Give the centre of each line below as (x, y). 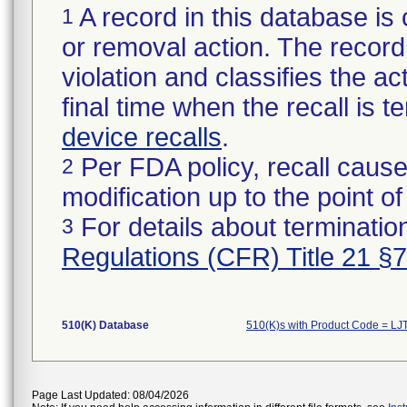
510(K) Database (105, 325)
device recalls (142, 137)
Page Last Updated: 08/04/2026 (110, 395)
